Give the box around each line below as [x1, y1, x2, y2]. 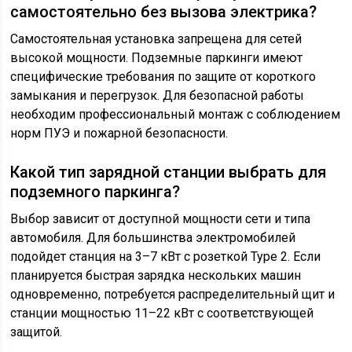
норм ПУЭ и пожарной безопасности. [10, 126, 229, 141]
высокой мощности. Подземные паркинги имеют [10, 50, 303, 65]
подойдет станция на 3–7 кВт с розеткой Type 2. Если [10, 249, 321, 264]
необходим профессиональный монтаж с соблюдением [10, 107, 341, 122]
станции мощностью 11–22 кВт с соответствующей [10, 306, 314, 321]
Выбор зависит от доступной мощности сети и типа [10, 211, 311, 226]
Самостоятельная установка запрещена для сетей [10, 31, 302, 46]
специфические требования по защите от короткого [10, 69, 317, 84]
